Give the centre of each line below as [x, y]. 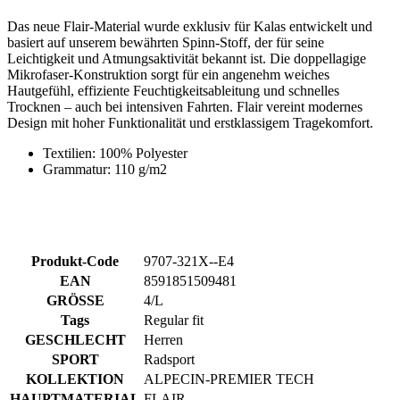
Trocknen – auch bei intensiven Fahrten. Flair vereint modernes [185, 29]
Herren [163, 262]
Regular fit [174, 243]
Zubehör [34, 352]
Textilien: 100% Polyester [117, 76]
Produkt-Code [75, 184]
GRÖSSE [75, 223]
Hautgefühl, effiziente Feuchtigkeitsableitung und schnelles [173, 13]
